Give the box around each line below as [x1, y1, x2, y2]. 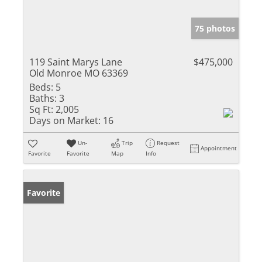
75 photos [195, 22, 235, 34]
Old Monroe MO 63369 [29, 66, 128, 80]
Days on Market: [29, 113, 101, 127]
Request [157, 138, 180, 147]
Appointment [201, 143, 237, 152]
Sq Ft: [29, 102, 53, 116]
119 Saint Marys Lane [29, 55, 122, 68]
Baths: [29, 91, 57, 105]
